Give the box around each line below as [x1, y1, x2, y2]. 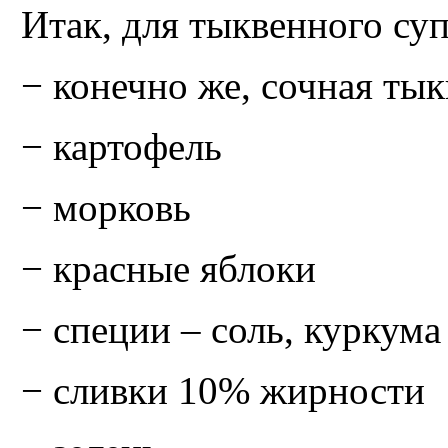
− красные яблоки [21, 246, 316, 290]
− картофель [21, 124, 222, 168]
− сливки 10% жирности [21, 368, 425, 412]
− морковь [21, 185, 191, 229]
